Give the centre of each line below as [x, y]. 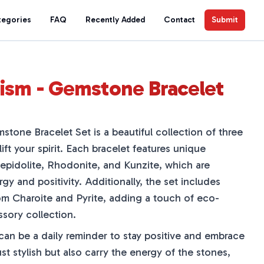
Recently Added [115, 20]
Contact [179, 20]
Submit [225, 20]
